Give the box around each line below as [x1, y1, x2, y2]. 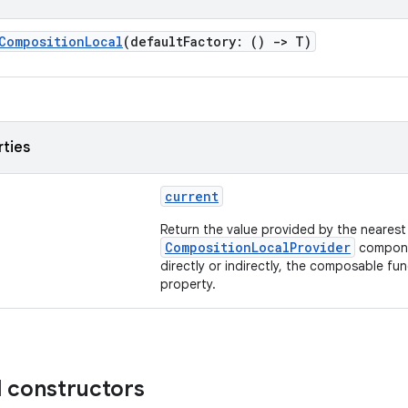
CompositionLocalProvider [165, 239, 351, 256]
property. [160, 276, 216, 292]
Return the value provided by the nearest [160, 221, 406, 238]
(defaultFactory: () [123, 33, 272, 50]
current [165, 188, 219, 205]
